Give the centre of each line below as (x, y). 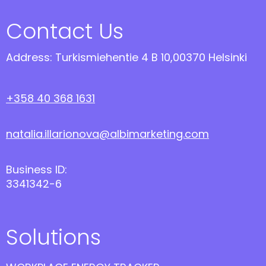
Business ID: (37, 170)
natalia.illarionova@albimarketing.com (107, 134)
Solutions (53, 237)
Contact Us (65, 31)
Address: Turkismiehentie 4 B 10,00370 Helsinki (126, 57)
